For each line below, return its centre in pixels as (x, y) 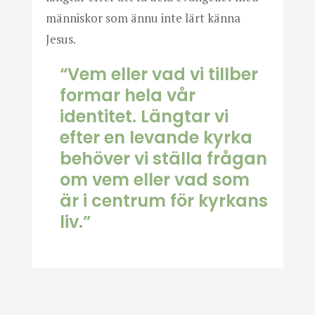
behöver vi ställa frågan (163, 158)
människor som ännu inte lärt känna (143, 18)
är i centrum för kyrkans (163, 200)
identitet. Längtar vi (144, 116)
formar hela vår (127, 95)
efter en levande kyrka (156, 137)
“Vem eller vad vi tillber (159, 74)
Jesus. (60, 39)
